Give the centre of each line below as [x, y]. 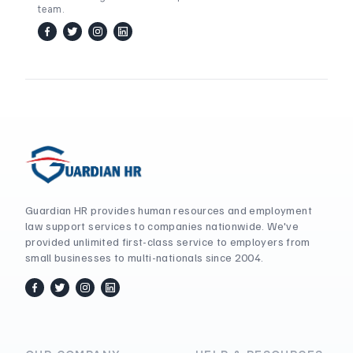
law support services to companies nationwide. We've [162, 226]
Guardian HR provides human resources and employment [169, 210]
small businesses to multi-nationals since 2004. [145, 257]
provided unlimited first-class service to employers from [168, 242]
